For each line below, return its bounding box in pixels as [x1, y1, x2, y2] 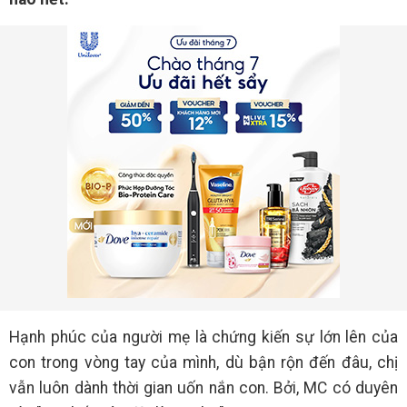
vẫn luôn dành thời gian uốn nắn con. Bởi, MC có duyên [9, 379, 398, 397]
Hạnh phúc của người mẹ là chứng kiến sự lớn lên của [9, 328, 398, 346]
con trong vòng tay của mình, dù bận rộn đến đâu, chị [9, 353, 398, 372]
